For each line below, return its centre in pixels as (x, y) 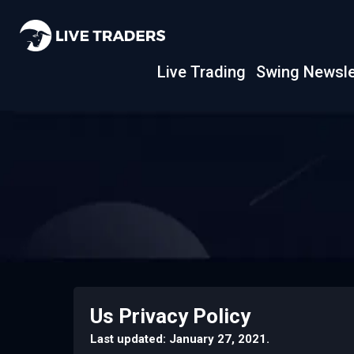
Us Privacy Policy (170, 316)
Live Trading (202, 72)
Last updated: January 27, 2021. (180, 339)
